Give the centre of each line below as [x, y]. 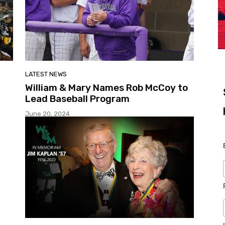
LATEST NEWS [46, 74]
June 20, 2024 [47, 114]
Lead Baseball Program [77, 99]
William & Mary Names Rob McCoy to [106, 88]
